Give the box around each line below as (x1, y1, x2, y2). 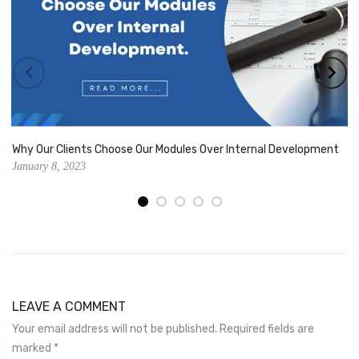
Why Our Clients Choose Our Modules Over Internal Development (12, 142, 339, 156)
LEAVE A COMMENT (12, 298, 126, 314)
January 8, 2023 (12, 159, 86, 172)
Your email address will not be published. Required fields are (12, 321, 314, 336)
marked (12, 341, 54, 355)
